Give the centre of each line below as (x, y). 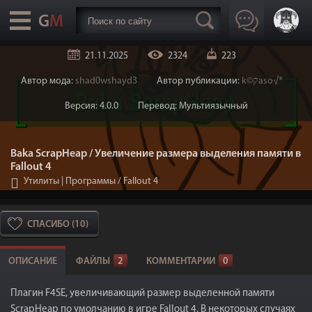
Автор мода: (48, 81)
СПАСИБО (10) (58, 225)
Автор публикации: (199, 81)
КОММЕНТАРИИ (181, 262)
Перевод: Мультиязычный (193, 106)
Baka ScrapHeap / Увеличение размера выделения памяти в (156, 154)
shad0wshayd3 (106, 81)
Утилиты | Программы (70, 181)
